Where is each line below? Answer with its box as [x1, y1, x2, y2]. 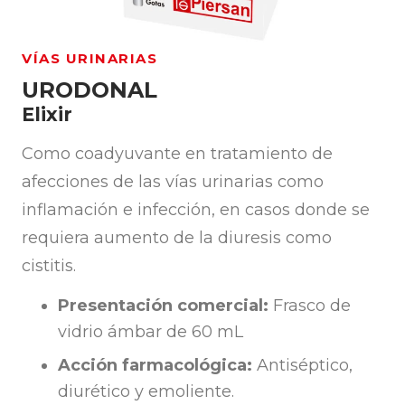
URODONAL [22, 76, 157, 103]
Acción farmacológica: [58, 355, 252, 376]
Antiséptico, [252, 355, 353, 376]
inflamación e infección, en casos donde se [22, 199, 370, 220]
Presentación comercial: [58, 296, 268, 316]
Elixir [22, 102, 72, 126]
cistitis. [22, 255, 76, 276]
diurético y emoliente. [58, 381, 234, 402]
